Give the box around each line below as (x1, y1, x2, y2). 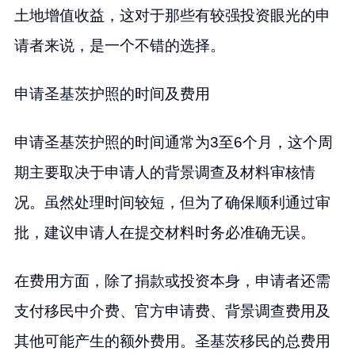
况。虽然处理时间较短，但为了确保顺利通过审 (13, 194, 330, 212)
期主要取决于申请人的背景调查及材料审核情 (13, 164, 315, 181)
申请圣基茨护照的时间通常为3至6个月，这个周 (13, 134, 333, 151)
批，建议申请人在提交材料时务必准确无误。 (13, 224, 315, 242)
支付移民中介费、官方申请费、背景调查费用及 (13, 303, 330, 320)
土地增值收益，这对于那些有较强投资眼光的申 (13, 7, 330, 25)
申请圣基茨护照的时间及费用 (13, 86, 210, 103)
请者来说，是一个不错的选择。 (13, 37, 225, 55)
